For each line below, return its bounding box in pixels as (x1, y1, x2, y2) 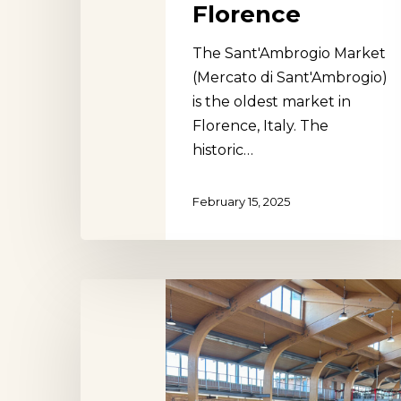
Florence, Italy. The (192, 116, 328, 134)
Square (80, 306, 132, 323)
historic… (192, 141, 253, 158)
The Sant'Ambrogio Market (192, 44, 386, 62)
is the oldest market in (192, 92, 351, 110)
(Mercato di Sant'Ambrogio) (192, 68, 388, 86)
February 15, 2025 (192, 194, 290, 209)
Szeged (80, 354, 134, 371)
